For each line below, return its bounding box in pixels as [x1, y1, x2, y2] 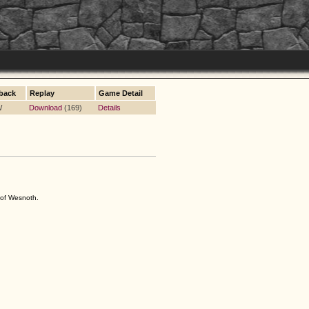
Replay [30, 89, 54, 97]
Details [98, 103, 121, 112]
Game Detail [99, 89, 143, 97]
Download [29, 103, 62, 112]
